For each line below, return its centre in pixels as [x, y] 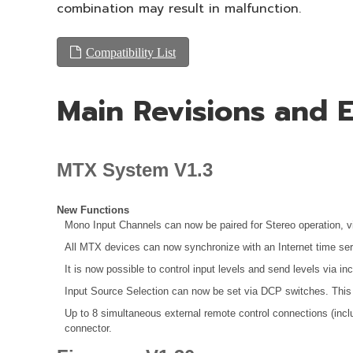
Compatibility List [131, 52]
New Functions [93, 210]
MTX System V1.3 [135, 170]
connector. [88, 329]
